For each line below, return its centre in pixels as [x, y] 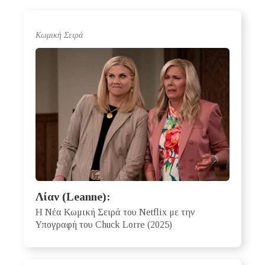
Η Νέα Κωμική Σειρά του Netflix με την [115, 212]
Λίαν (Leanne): [73, 197]
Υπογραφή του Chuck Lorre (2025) [104, 225]
